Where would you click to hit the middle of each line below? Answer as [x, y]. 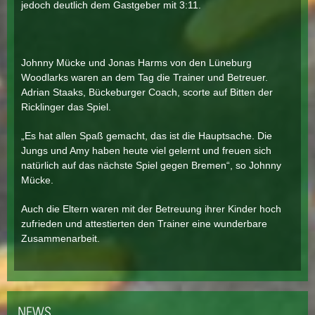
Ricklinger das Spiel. [66, 107]
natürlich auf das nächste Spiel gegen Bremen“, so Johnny [151, 165]
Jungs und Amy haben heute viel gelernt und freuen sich [146, 150]
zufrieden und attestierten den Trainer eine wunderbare [144, 224]
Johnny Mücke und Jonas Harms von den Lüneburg [136, 63]
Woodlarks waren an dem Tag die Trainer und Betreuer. [144, 77]
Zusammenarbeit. [60, 238]
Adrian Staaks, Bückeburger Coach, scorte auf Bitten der [147, 92]
